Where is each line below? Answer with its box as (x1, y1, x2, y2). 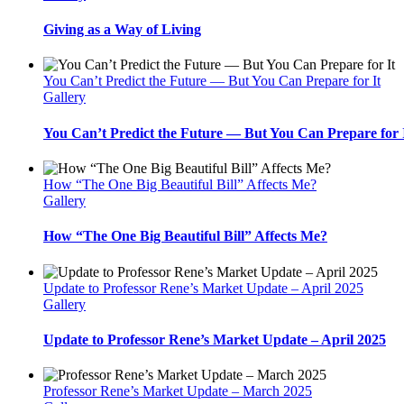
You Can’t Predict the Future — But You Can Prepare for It (43, 73, 381, 89)
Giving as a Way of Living (43, 22, 201, 38)
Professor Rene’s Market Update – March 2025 (43, 383, 312, 399)
